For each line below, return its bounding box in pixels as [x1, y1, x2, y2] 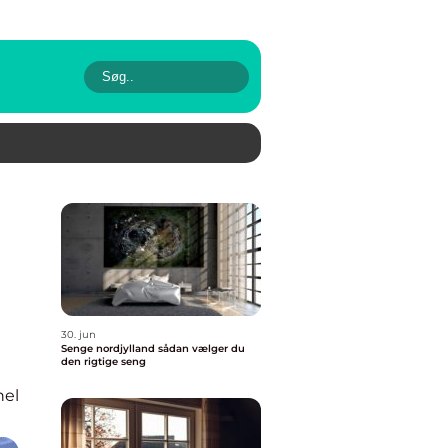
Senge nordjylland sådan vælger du [61, 342, 158, 355]
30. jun [61, 328, 96, 341]
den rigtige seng [61, 355, 146, 368]
